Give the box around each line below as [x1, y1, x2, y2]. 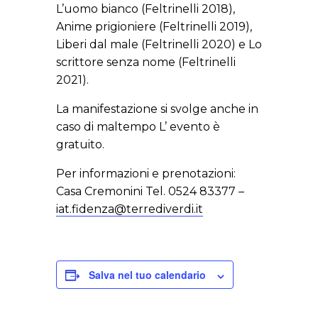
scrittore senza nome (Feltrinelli [56, 55, 236, 70]
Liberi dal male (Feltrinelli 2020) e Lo [56, 38, 262, 52]
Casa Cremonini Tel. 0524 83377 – [56, 185, 244, 199]
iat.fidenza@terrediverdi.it [56, 202, 203, 216]
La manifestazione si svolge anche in [56, 102, 258, 116]
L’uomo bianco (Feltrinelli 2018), [56, 2, 235, 16]
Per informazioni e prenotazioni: [56, 167, 236, 181]
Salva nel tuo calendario [89, 268, 206, 283]
